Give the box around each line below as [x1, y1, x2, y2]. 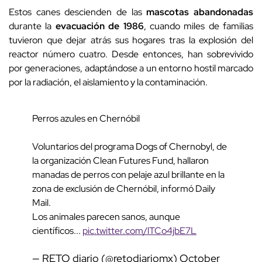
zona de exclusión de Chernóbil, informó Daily [32, 182, 215, 195]
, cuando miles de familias [143, 20, 253, 33]
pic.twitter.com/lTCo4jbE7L [82, 225, 196, 237]
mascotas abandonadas [146, 6, 254, 19]
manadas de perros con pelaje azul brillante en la [32, 168, 225, 181]
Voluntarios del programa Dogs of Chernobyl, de [32, 140, 227, 153]
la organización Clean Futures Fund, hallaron [32, 154, 209, 167]
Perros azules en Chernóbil [32, 112, 140, 125]
